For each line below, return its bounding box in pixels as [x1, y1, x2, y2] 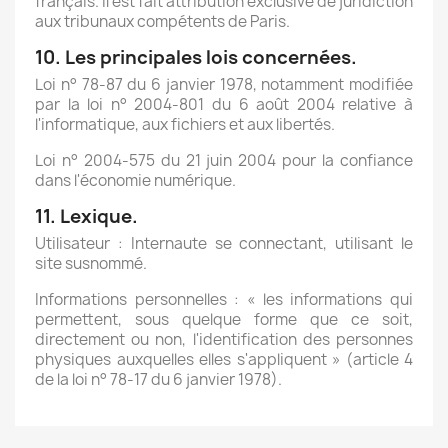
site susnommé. [35, 253, 147, 274]
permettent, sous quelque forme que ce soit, [35, 309, 413, 330]
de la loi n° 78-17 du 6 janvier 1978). [35, 369, 282, 390]
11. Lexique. [35, 204, 138, 229]
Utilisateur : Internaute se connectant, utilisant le [35, 233, 413, 254]
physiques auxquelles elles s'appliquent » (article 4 [35, 349, 413, 370]
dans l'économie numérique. [35, 170, 236, 191]
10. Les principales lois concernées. [35, 45, 357, 70]
